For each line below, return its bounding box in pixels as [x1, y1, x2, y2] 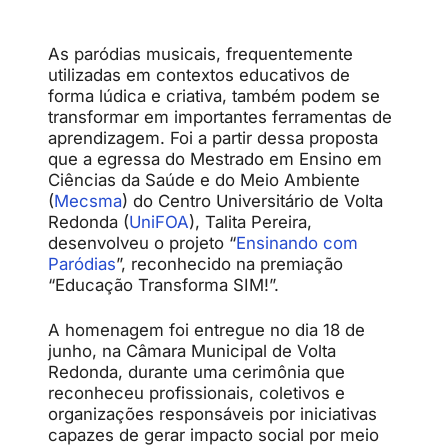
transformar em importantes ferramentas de [48, 107, 392, 127]
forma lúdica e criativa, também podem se [48, 86, 380, 106]
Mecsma [54, 191, 122, 211]
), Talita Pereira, [189, 212, 312, 232]
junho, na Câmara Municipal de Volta [48, 341, 336, 361]
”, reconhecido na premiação [116, 254, 343, 274]
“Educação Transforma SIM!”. [48, 275, 279, 295]
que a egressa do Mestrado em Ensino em [48, 149, 382, 169]
